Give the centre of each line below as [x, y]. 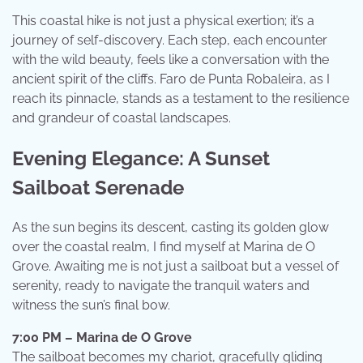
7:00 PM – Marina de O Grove [102, 338]
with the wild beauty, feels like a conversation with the [171, 59]
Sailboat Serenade [98, 187]
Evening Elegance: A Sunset [141, 158]
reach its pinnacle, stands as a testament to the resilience [181, 98]
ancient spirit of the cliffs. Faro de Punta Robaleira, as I [171, 79]
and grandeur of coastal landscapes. [122, 117]
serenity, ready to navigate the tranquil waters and [161, 286]
